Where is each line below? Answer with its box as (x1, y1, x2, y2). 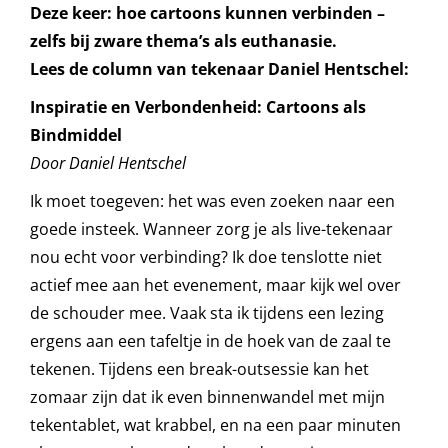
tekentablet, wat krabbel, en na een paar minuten (29, 413, 401, 436)
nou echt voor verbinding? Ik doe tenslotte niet (29, 245, 382, 268)
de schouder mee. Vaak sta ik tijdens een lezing (29, 301, 384, 324)
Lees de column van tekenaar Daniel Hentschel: (29, 57, 409, 80)
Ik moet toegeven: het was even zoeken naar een (29, 189, 395, 212)
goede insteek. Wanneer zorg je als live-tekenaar (29, 217, 393, 240)
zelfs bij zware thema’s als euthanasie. (29, 29, 337, 52)
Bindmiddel (29, 123, 122, 146)
